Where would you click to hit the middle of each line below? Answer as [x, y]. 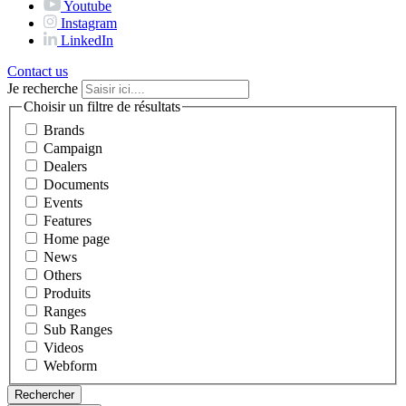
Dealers [65, 166]
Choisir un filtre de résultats [102, 107]
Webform [70, 365]
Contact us [38, 72]
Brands [64, 130]
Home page [77, 238]
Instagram [89, 24]
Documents [76, 184]
